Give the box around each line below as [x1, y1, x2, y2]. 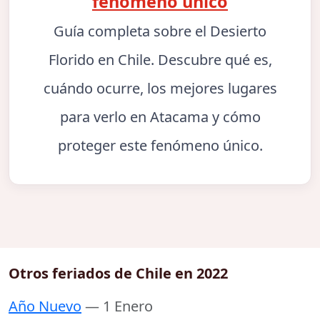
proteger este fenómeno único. [57, 136, 263, 156]
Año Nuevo [9, 296, 81, 316]
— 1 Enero [85, 296, 153, 316]
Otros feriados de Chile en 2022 [9, 264, 228, 284]
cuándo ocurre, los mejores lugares [43, 79, 277, 99]
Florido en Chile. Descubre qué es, [48, 50, 272, 70]
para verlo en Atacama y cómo [59, 107, 261, 127]
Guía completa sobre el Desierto [54, 21, 266, 41]
